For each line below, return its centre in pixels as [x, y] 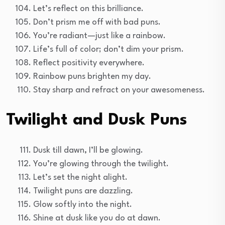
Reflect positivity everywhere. [89, 63]
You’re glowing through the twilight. [101, 164]
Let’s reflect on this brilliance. [88, 9]
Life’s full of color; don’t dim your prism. [108, 49]
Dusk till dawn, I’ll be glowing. [88, 150]
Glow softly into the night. [83, 204]
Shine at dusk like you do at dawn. [97, 218]
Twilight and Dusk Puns [97, 120]
